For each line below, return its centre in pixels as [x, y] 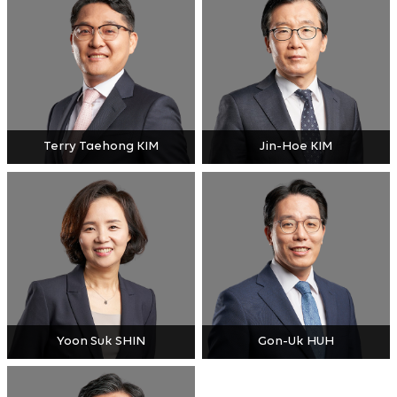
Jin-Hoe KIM [296, 147]
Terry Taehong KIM [101, 147]
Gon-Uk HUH [296, 341]
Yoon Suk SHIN [101, 341]
